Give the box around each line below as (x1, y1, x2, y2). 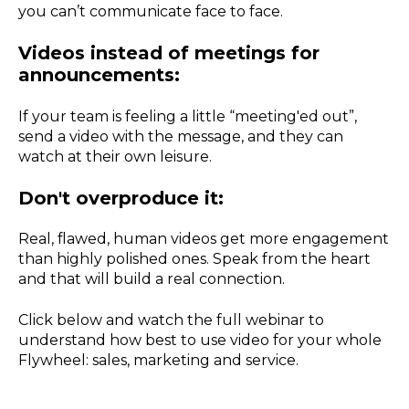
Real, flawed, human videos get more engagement (18, 230, 389, 248)
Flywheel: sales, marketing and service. (18, 351, 302, 369)
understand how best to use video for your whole (18, 330, 382, 349)
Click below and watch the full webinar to (18, 310, 324, 329)
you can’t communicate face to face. (18, 2, 283, 20)
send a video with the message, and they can (18, 127, 343, 145)
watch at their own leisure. (18, 147, 212, 165)
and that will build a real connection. (18, 270, 285, 288)
